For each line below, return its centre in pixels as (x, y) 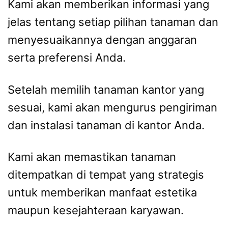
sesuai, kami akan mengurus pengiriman (112, 107)
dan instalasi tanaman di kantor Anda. (106, 125)
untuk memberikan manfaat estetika (102, 193)
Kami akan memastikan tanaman (92, 157)
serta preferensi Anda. (67, 58)
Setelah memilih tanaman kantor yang (106, 89)
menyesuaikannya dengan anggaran (102, 40)
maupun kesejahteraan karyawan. (96, 210)
